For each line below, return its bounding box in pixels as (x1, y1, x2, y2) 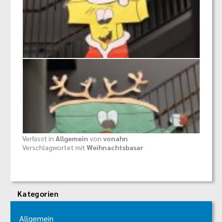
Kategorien (17, 189, 58, 199)
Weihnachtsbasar (87, 143, 143, 152)
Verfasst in (22, 134, 55, 143)
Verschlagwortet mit (22, 143, 87, 152)
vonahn (103, 134, 128, 143)
